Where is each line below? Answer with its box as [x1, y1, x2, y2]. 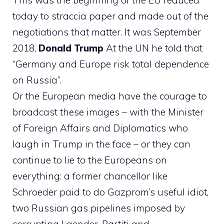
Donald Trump [38, 42, 103, 54]
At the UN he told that [103, 42, 202, 54]
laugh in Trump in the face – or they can [12, 138, 190, 150]
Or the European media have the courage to [12, 90, 207, 102]
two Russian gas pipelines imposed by [12, 202, 185, 214]
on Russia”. [12, 74, 61, 86]
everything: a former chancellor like [12, 170, 167, 182]
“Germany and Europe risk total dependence [12, 58, 209, 70]
